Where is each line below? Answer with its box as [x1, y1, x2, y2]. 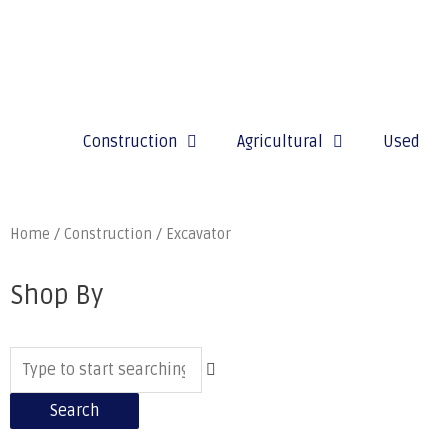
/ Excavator [152, 225, 231, 243]
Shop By [10, 279, 103, 312]
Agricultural [237, 132, 323, 152]
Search [50, 400, 99, 421]
